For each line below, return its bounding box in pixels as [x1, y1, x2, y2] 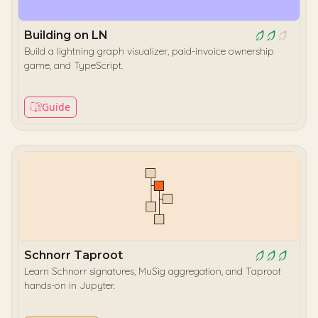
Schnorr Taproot [24, 248, 123, 262]
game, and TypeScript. [24, 59, 123, 72]
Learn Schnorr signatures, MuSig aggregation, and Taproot [24, 265, 281, 278]
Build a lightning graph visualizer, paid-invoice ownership [24, 45, 274, 57]
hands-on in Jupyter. [24, 279, 115, 292]
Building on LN [24, 28, 108, 42]
